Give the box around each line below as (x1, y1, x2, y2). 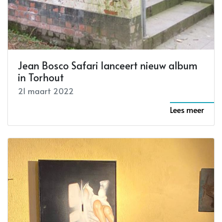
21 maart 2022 (18, 85, 74, 96)
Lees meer (170, 104, 204, 115)
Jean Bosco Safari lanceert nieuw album (18, 58, 197, 72)
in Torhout (18, 70, 64, 84)
